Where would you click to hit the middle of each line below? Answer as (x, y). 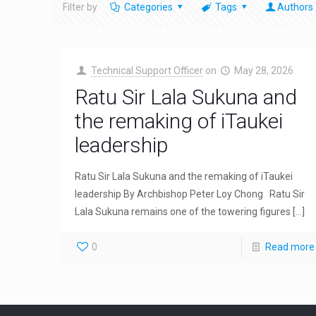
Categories (148, 7)
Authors (296, 7)
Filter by (80, 7)
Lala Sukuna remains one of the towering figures (183, 212)
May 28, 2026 (264, 71)
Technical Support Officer (147, 71)
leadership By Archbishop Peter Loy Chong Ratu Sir (190, 194)
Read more (290, 247)
